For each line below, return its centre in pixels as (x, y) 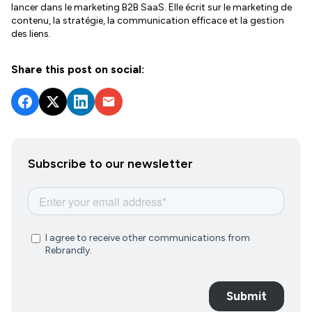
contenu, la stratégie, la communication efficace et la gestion (148, 20)
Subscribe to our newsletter (110, 163)
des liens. (31, 33)
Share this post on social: (78, 69)
